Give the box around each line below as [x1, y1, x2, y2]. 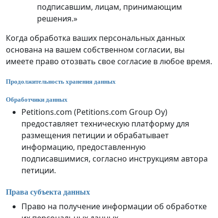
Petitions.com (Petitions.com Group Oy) [21, 107, 167, 118]
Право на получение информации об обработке [21, 201, 207, 212]
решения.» [37, 13, 77, 24]
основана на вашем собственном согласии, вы [6, 44, 184, 55]
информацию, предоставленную [21, 142, 145, 153]
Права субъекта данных [6, 188, 90, 197]
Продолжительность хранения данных [6, 77, 116, 85]
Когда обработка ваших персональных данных [6, 32, 185, 43]
